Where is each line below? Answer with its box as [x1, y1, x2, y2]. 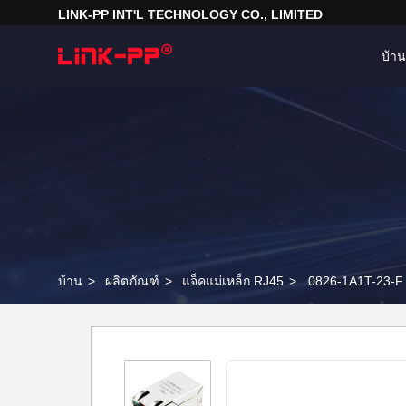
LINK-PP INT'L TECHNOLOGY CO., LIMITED [58, 7, 323, 22]
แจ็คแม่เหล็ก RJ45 [182, 274, 284, 288]
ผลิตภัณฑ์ [105, 274, 159, 288]
